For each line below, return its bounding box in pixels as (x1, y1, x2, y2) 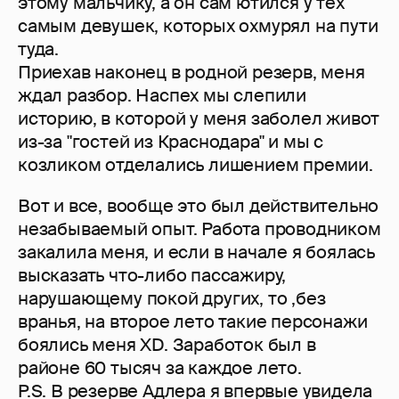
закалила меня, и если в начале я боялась (18, 240, 375, 265)
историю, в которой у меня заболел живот (18, 107, 380, 131)
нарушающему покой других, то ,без (18, 287, 326, 311)
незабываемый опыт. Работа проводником (18, 217, 381, 241)
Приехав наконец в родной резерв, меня (18, 61, 365, 85)
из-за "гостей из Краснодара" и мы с (18, 130, 323, 154)
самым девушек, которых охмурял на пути (18, 14, 379, 38)
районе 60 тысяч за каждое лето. (18, 356, 302, 380)
